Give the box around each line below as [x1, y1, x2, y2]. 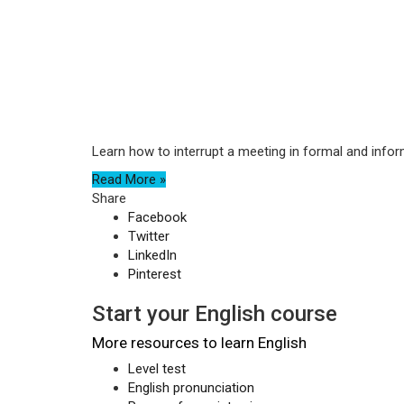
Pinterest [128, 266, 181, 282]
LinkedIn [128, 247, 177, 263]
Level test [128, 361, 186, 377]
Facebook [128, 209, 187, 225]
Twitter [128, 228, 170, 244]
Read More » [92, 171, 166, 188]
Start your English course [92, 301, 337, 326]
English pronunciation [128, 380, 254, 396]
